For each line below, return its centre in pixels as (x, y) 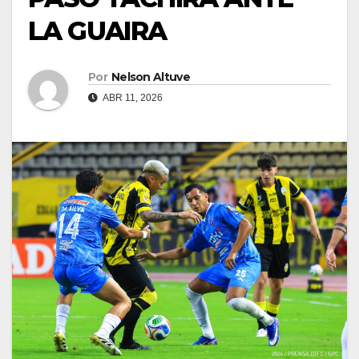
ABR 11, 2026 (132, 98)
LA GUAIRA (97, 31)
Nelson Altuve (150, 77)
